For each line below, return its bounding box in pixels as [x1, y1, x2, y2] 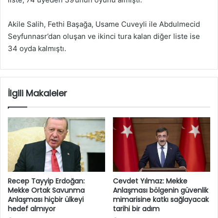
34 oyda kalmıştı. [8, 43, 66, 53]
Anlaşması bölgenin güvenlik [113, 185, 208, 196]
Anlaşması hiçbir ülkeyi [8, 195, 84, 205]
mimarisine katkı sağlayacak [113, 195, 209, 205]
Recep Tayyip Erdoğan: [8, 176, 85, 186]
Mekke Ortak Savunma [8, 185, 85, 196]
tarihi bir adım [113, 204, 160, 214]
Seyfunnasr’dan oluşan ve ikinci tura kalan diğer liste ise [8, 31, 200, 41]
